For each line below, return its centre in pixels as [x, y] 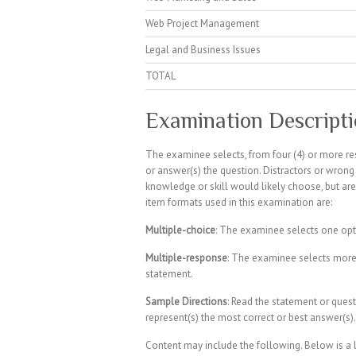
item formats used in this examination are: [239, 203]
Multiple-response [186, 258]
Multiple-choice [180, 230]
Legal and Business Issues [203, 50]
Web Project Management [202, 23]
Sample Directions [186, 302]
